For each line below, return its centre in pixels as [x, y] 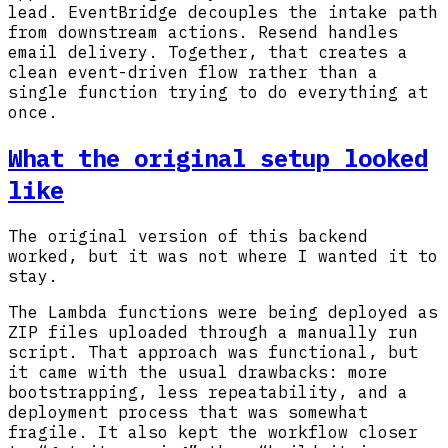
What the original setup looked [218, 158]
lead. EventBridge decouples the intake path [223, 12]
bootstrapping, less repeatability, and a [208, 392]
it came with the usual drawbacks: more [198, 372]
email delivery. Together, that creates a [208, 52]
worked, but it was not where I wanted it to [223, 256]
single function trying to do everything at [218, 92]
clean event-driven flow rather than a [193, 72]
